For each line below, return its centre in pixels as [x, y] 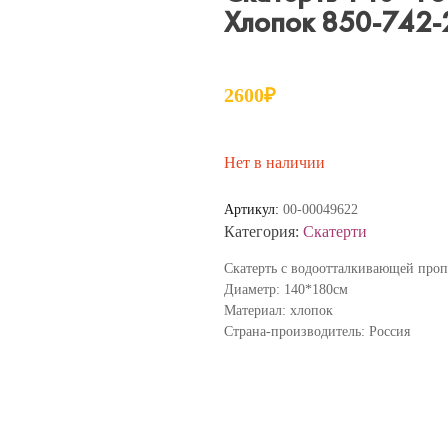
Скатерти [335, 231]
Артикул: [253, 209]
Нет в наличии [274, 162]
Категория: [263, 231]
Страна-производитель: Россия [317, 331]
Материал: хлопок [278, 310]
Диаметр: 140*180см [286, 289]
